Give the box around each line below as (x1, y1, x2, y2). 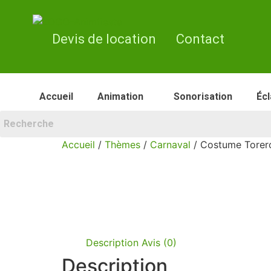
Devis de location (52, 31, 157, 47)
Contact (175, 31, 224, 47)
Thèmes (105, 139, 140, 151)
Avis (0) (142, 237, 177, 249)
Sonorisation (174, 91, 232, 102)
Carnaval (150, 139, 191, 151)
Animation (97, 91, 143, 102)
